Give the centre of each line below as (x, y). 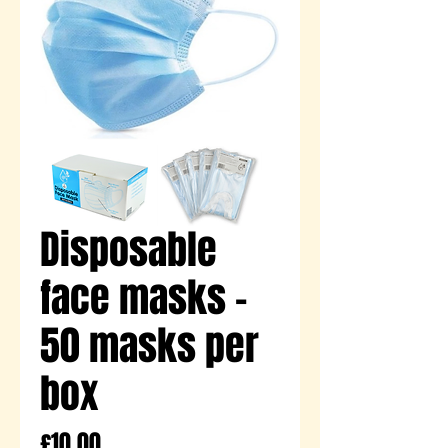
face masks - (143, 297)
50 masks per (149, 345)
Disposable (128, 249)
